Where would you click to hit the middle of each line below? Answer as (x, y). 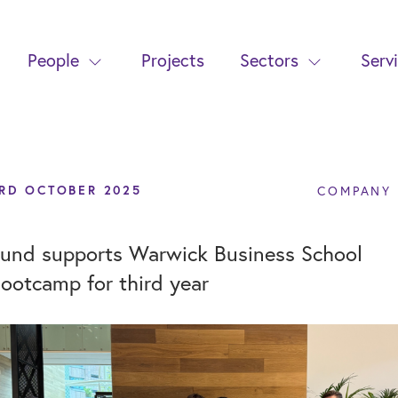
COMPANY (354, 191)
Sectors (270, 60)
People (54, 60)
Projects (173, 60)
